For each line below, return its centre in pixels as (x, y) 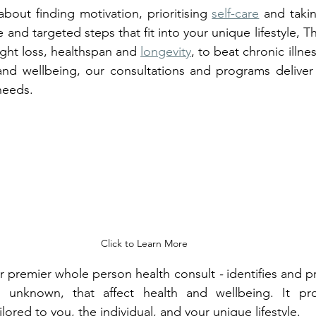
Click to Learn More (144, 243)
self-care (236, 13)
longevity (166, 51)
